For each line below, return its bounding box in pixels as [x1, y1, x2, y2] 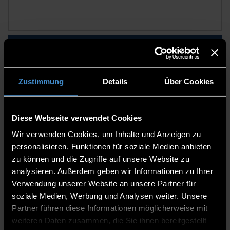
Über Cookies [164, 76, 214, 86]
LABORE [18, 65, 48, 78]
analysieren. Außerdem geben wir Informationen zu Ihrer [12, 166, 213, 176]
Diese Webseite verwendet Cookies [12, 113, 142, 122]
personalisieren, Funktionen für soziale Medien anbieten [12, 142, 212, 151]
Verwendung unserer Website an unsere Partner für [12, 179, 196, 188]
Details [102, 76, 128, 86]
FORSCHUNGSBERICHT [18, 144, 103, 157]
